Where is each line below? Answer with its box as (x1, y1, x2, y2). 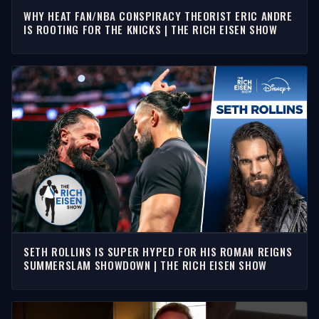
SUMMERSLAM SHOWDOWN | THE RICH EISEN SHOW (23, 256, 267, 273)
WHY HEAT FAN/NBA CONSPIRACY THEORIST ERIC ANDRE (23, 7, 293, 23)
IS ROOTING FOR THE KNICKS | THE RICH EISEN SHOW (23, 21, 278, 37)
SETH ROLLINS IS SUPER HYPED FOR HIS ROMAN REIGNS (23, 243, 293, 259)
